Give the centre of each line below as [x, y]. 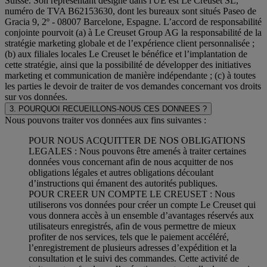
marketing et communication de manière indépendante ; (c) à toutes [130, 75]
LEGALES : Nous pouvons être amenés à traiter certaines [137, 151]
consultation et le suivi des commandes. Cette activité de [134, 258]
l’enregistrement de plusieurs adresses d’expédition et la [133, 247]
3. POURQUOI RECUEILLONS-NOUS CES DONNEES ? [108, 108]
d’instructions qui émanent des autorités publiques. [123, 183]
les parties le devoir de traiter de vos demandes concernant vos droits [133, 86]
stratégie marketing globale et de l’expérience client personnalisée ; [130, 43]
